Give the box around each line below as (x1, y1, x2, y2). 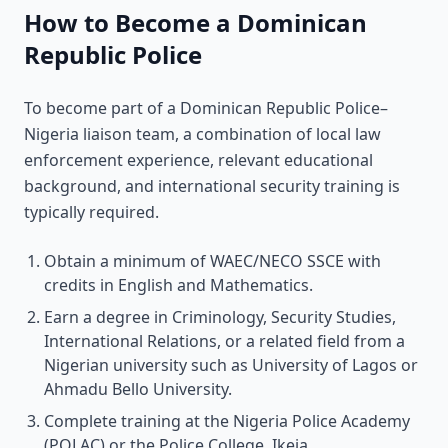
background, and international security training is (24, 175, 400, 197)
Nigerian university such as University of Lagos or (44, 354, 418, 376)
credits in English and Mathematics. (44, 274, 313, 296)
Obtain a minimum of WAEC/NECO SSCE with (44, 250, 381, 272)
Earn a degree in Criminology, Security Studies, (44, 306, 396, 328)
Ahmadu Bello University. (44, 378, 232, 400)
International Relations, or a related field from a (44, 330, 405, 352)
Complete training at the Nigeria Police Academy (44, 410, 410, 432)
